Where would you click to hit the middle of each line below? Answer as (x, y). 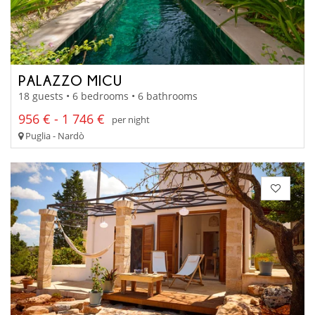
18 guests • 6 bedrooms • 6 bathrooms (108, 96)
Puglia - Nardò (54, 136)
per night (131, 119)
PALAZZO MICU (70, 80)
